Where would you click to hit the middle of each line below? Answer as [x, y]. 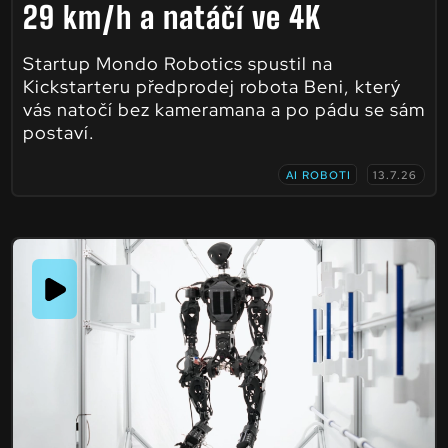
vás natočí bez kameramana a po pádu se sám [223, 110]
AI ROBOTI [319, 175]
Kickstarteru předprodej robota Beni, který [211, 87]
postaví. [58, 133]
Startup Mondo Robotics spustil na [177, 64]
